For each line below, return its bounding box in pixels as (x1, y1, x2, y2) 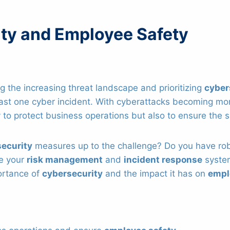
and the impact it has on (103, 168, 208, 179)
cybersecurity (42, 168, 103, 179)
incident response (124, 154, 202, 165)
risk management (27, 154, 103, 165)
